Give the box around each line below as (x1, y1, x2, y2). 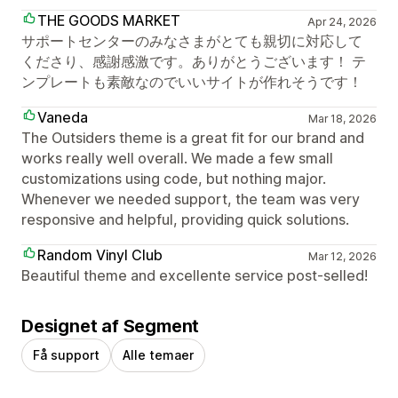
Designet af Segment (21, 314, 200, 337)
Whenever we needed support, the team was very (21, 189, 360, 208)
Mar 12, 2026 (307, 249, 377, 263)
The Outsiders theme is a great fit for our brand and (21, 128, 364, 147)
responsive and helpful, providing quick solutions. (21, 210, 349, 228)
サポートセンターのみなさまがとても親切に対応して (21, 31, 362, 50)
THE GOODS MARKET (37, 11, 180, 29)
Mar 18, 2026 (307, 111, 377, 125)
